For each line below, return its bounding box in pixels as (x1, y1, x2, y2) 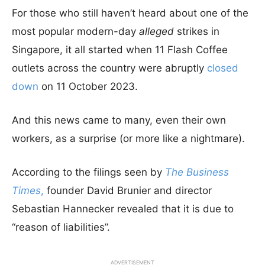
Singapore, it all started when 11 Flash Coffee (12, 44, 228, 56)
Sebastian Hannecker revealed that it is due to (12, 203, 234, 215)
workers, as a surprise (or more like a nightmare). (12, 132, 245, 144)
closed (207, 62, 238, 74)
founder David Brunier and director (44, 185, 212, 196)
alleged (139, 25, 174, 37)
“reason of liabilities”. (12, 221, 110, 233)
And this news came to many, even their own (12, 114, 226, 126)
